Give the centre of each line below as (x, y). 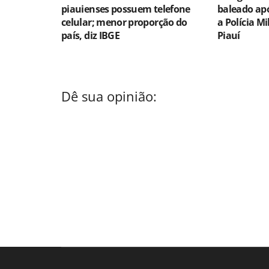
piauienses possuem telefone (126, 9)
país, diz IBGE (91, 35)
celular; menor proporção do (124, 22)
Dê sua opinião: (109, 97)
